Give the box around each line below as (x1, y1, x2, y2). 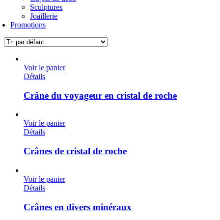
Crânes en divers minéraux (24, 201, 132, 212)
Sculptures (30, 3, 63, 11)
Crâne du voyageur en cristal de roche (24, 90, 177, 101)
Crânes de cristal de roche (24, 146, 127, 157)
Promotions (10, 21, 46, 29)
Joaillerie (30, 12, 58, 20)
